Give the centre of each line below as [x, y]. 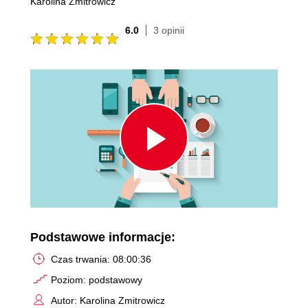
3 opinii [169, 30]
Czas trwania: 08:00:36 [101, 259]
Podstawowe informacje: [103, 237]
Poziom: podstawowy [97, 279]
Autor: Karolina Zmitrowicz [108, 300]
